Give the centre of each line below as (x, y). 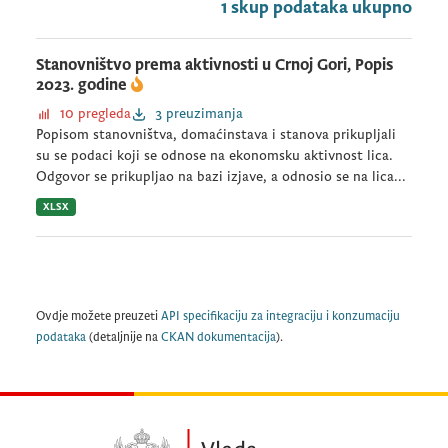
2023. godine (83, 85)
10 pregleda (95, 113)
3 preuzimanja (199, 113)
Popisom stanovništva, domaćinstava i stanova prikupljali (216, 134)
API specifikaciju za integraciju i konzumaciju (280, 316)
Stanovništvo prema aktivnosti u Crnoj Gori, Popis (214, 65)
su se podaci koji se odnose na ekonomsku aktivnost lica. (214, 155)
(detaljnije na (123, 337)
